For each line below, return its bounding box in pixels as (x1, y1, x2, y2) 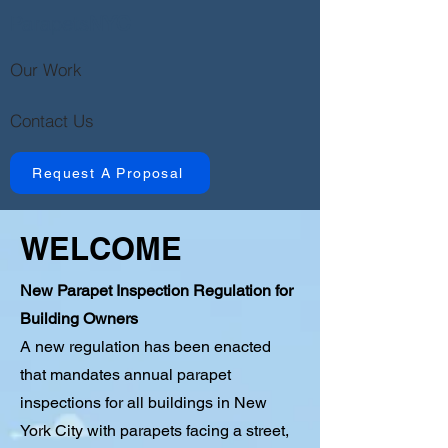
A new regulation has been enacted (20, 337, 271, 356)
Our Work (10, 58, 82, 80)
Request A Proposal (32, 165, 184, 181)
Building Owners (20, 309, 138, 328)
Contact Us (10, 109, 94, 131)
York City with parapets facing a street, (20, 421, 289, 440)
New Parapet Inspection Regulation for (20, 281, 293, 300)
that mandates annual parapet (20, 365, 231, 384)
